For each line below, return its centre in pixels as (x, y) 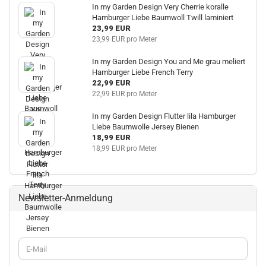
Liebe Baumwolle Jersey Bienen (145, 127)
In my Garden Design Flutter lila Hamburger (164, 116)
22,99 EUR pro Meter (124, 94)
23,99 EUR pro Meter (124, 39)
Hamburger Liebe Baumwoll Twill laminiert (162, 18)
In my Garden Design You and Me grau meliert (168, 61)
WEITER (31, 242)
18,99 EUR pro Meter (124, 148)
